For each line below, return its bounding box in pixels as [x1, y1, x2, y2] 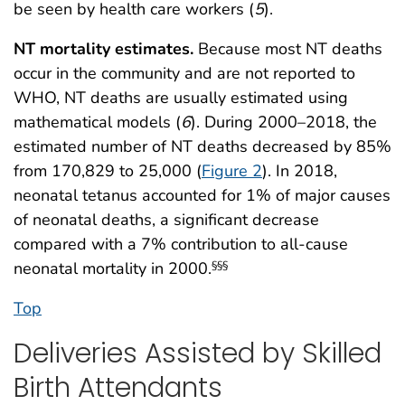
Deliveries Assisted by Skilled [14, 334, 381, 372]
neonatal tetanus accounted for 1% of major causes [14, 184, 391, 206]
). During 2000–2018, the [191, 111, 377, 133]
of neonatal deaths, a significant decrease [14, 209, 319, 231]
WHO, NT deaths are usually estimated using [14, 87, 348, 108]
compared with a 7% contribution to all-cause [14, 233, 348, 255]
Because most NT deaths [193, 38, 382, 60]
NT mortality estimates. [14, 38, 193, 60]
